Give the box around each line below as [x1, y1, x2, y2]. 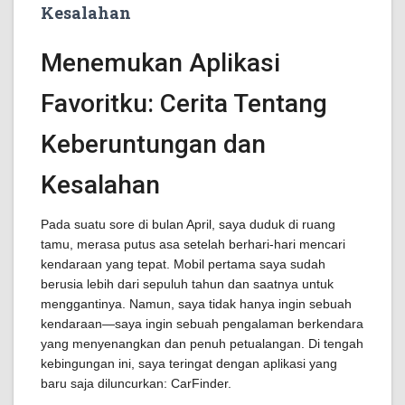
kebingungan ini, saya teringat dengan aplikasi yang [41, 356, 337, 371]
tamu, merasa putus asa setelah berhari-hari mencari [41, 237, 345, 251]
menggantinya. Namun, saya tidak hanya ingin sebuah [41, 297, 352, 311]
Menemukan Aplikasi [41, 48, 280, 78]
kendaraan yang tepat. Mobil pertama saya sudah [41, 257, 325, 271]
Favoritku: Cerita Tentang [41, 89, 327, 118]
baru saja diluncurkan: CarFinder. [41, 376, 231, 391]
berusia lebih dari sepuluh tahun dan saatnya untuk [41, 277, 334, 291]
